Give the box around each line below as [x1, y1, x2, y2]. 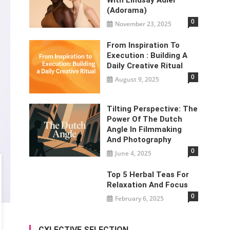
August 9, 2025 [115, 74, 160, 84]
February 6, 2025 [115, 194, 164, 203]
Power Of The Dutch [107, 114, 183, 124]
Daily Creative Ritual [107, 61, 183, 70]
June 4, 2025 [115, 148, 152, 158]
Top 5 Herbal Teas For [107, 169, 189, 179]
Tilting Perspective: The [107, 104, 198, 113]
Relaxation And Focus [107, 180, 188, 189]
